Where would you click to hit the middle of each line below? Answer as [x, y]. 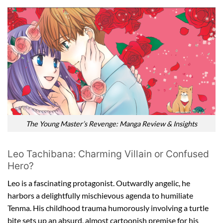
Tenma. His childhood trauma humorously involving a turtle [108, 208]
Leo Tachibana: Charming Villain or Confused [108, 154]
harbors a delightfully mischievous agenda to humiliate [100, 195]
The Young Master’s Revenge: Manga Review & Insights [111, 123]
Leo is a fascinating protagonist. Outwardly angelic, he [99, 183]
